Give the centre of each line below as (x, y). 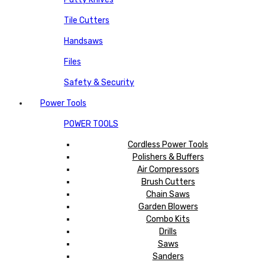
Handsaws (83, 41)
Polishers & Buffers (168, 157)
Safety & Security (99, 82)
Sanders (168, 256)
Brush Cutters (168, 182)
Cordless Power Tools (168, 144)
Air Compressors (168, 169)
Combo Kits (168, 219)
